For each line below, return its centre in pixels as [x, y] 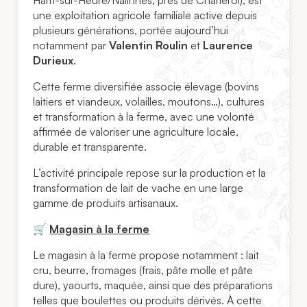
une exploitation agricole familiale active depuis [145, 15]
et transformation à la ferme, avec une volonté [144, 117]
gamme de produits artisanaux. [106, 203]
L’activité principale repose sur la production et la [150, 173]
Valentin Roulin [149, 46]
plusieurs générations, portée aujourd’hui [131, 30]
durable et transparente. [90, 147]
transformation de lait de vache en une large [138, 188]
